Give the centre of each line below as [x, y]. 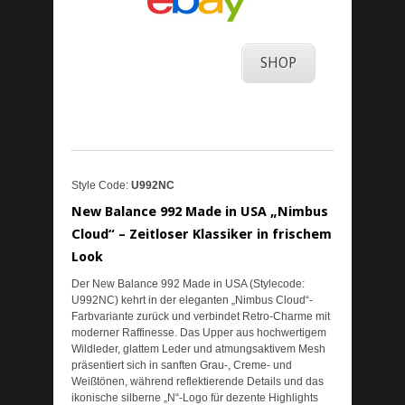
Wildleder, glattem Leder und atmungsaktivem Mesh [198, 349]
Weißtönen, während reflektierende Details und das [198, 381]
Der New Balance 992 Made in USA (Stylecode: [188, 284]
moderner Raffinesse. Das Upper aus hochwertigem [199, 333]
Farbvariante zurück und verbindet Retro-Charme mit [201, 316]
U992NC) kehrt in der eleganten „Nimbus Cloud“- [192, 300]
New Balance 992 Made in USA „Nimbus [200, 212]
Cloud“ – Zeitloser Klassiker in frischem [202, 234]
